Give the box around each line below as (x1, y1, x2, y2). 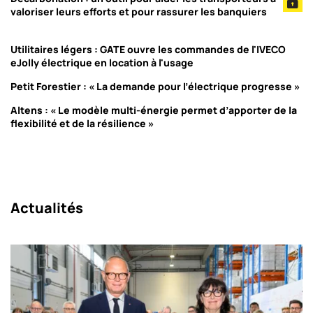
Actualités (10, 198, 83, 218)
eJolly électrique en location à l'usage (10, 56, 194, 70)
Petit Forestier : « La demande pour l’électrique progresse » (10, 80, 300, 94)
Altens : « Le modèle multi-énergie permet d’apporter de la (10, 103, 297, 117)
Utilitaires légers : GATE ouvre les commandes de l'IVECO (10, 43, 286, 57)
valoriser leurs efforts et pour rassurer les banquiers (10, 5, 267, 19)
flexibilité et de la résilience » (10, 117, 154, 131)
